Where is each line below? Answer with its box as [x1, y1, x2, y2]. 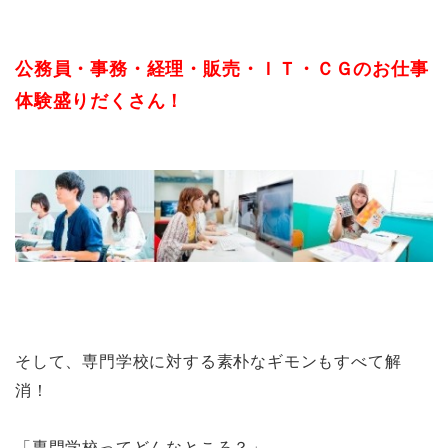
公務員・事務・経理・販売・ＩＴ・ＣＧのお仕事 [15, 59, 429, 80]
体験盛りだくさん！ [15, 91, 185, 112]
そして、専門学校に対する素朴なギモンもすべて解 [15, 353, 402, 371]
